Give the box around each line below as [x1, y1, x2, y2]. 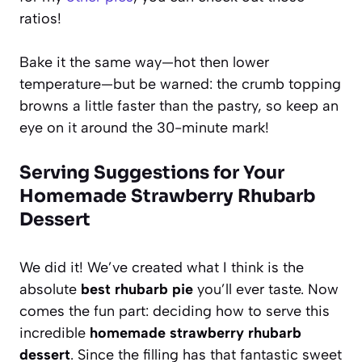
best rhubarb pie [81, 280, 193, 298]
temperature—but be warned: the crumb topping [19, 74, 341, 93]
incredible [19, 323, 90, 342]
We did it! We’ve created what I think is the [19, 258, 304, 276]
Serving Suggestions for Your [19, 161, 284, 183]
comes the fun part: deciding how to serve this [19, 301, 330, 320]
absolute [19, 280, 81, 298]
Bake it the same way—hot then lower [19, 53, 269, 71]
